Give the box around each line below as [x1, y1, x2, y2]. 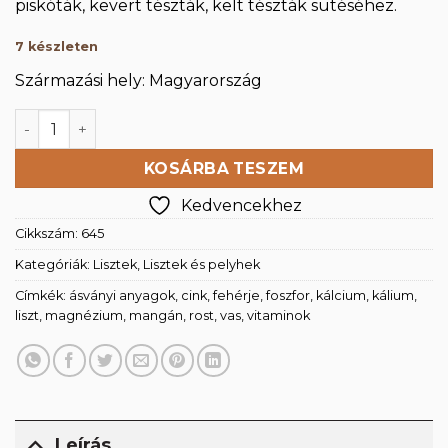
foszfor [266, 287, 310, 303]
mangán [129, 307, 183, 323]
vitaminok [247, 307, 310, 323]
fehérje [213, 287, 260, 303]
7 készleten [15, 39, 98, 55]
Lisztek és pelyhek [143, 256, 260, 272]
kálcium [316, 287, 366, 303]
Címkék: [15, 287, 69, 303]
